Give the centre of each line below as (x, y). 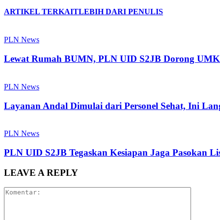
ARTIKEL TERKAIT (41, 12)
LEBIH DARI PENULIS (121, 12)
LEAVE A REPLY (41, 172)
